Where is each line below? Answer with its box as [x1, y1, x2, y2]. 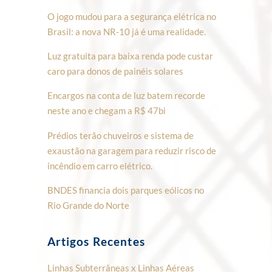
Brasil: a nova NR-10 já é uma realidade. [47, 26, 206, 38]
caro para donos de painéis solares [47, 66, 183, 77]
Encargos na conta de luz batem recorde [47, 90, 205, 101]
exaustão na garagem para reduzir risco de [47, 144, 216, 156]
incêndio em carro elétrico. [47, 160, 152, 171]
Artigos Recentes [47, 234, 145, 249]
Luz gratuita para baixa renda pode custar [47, 50, 213, 62]
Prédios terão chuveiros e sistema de [47, 129, 194, 141]
